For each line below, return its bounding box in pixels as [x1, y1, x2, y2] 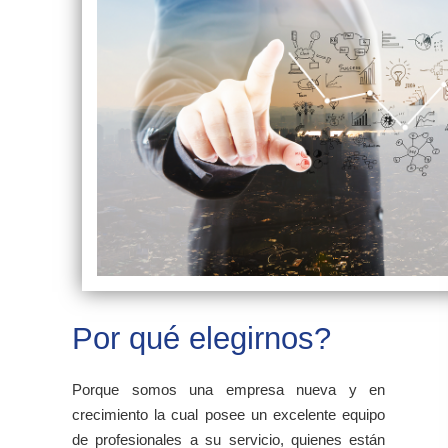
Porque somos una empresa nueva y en [72, 381, 386, 399]
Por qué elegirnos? [72, 321, 331, 357]
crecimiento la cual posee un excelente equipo [72, 406, 386, 424]
